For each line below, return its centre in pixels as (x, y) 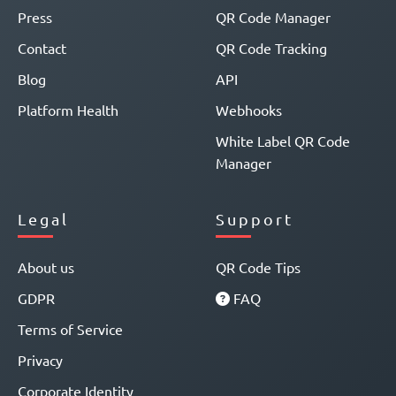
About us (46, 267)
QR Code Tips (258, 267)
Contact (42, 48)
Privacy (40, 360)
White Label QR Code (283, 141)
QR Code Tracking (271, 48)
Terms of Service (70, 329)
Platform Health (68, 110)
